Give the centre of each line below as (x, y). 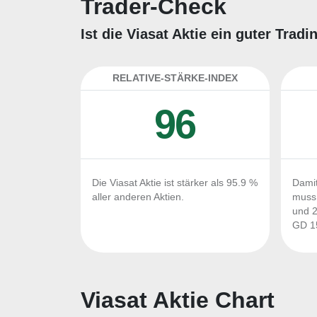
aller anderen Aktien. (138, 197)
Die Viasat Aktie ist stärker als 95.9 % (175, 183)
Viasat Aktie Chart (178, 300)
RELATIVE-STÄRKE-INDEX (175, 78)
